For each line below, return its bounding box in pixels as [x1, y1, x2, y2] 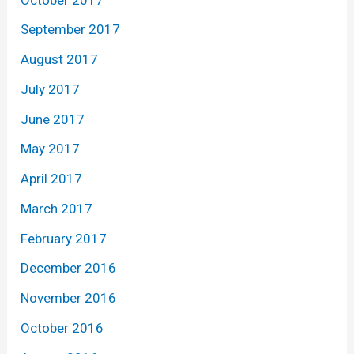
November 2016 [21, 290, 117, 307]
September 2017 [21, 21, 121, 38]
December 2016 [21, 260, 117, 277]
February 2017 [21, 230, 107, 247]
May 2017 [21, 141, 81, 157]
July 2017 [21, 81, 81, 97]
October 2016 [21, 319, 104, 336]
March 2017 [21, 200, 93, 217]
